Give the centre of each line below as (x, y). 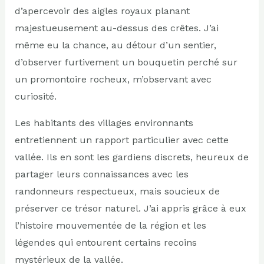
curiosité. (35, 96)
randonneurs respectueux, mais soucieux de (117, 191)
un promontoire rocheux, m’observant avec (113, 79)
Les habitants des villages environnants (104, 123)
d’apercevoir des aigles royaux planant (102, 11)
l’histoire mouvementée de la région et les (110, 225)
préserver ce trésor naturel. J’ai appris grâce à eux (130, 208)
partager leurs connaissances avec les (101, 174)
